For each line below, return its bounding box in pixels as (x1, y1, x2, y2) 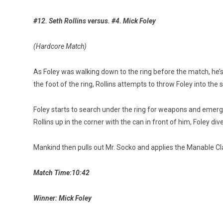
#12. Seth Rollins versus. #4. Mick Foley (33, 16, 156, 25)
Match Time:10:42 (33, 168, 90, 177)
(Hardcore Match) (33, 42, 87, 50)
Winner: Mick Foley (33, 194, 92, 202)
